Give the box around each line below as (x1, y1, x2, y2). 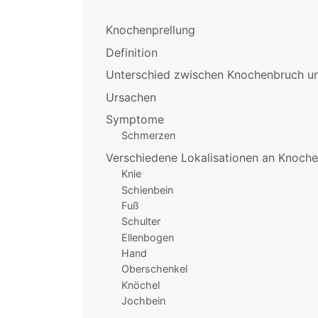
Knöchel (121, 278, 160, 291)
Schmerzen (121, 129, 175, 142)
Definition (106, 45, 158, 60)
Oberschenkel (121, 263, 187, 275)
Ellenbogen (121, 231, 174, 243)
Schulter (121, 215, 160, 228)
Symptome (106, 111, 164, 126)
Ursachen (106, 89, 156, 104)
